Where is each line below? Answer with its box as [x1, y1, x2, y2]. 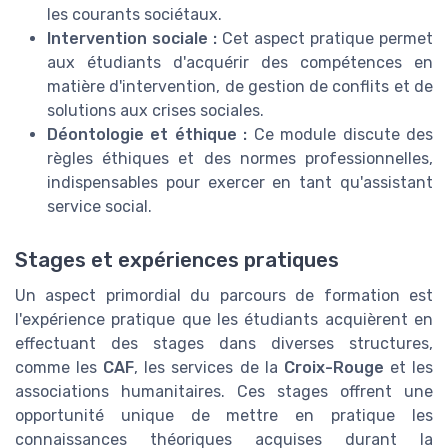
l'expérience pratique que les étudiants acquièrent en [15, 309, 433, 329]
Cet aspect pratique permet [217, 28, 433, 48]
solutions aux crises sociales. [47, 100, 264, 120]
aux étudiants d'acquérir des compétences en [47, 52, 433, 72]
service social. [47, 196, 152, 216]
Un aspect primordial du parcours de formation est [15, 285, 433, 305]
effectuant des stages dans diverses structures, [15, 333, 433, 353]
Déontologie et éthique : [47, 124, 248, 144]
